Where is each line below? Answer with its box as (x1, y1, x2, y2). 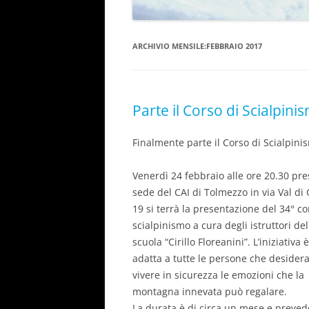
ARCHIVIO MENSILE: (132, 40, 206, 51)
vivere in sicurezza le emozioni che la (132, 268, 304, 281)
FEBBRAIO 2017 (206, 40, 262, 51)
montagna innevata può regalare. (132, 284, 287, 298)
